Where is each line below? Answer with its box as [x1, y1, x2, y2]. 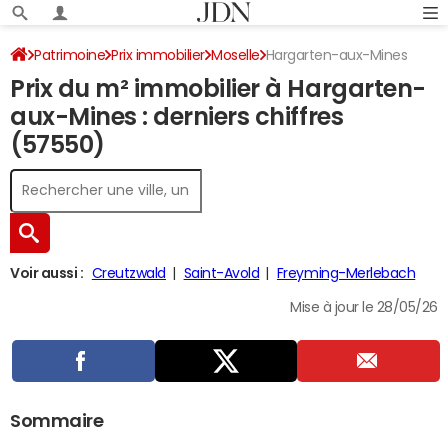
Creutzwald [91, 266, 166, 280]
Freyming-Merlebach [276, 266, 416, 280]
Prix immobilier [111, 48, 206, 62]
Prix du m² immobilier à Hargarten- [10, 77, 426, 101]
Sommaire [10, 412, 104, 430]
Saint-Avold [183, 266, 260, 280]
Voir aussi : [10, 266, 84, 280]
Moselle [211, 48, 260, 62]
